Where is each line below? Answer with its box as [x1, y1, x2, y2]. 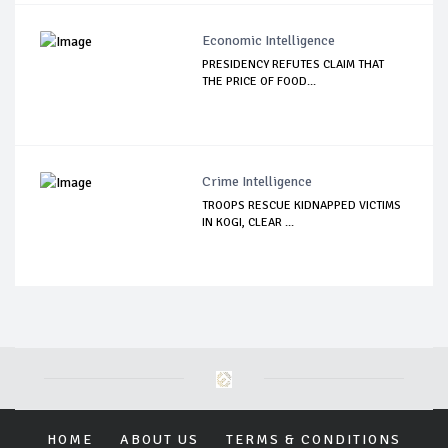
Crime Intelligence [202, 172, 313, 190]
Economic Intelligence [202, 31, 336, 49]
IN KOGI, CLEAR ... [202, 214, 295, 230]
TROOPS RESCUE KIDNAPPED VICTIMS [202, 197, 402, 213]
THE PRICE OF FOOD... [202, 73, 317, 89]
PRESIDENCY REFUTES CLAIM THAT [202, 56, 385, 72]
